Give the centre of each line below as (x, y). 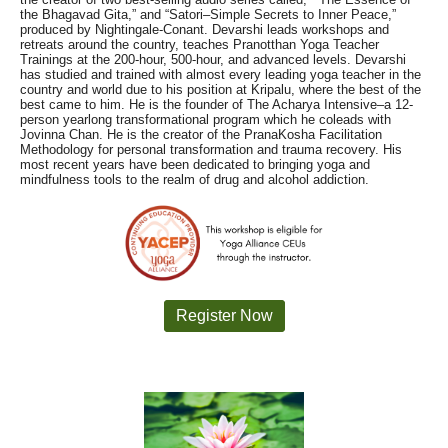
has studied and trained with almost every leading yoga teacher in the (220, 74)
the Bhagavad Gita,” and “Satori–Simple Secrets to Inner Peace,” (208, 14)
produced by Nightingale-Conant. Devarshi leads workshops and (204, 29)
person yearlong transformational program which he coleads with (205, 119)
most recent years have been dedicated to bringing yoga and (195, 164)
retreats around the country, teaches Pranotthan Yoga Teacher (199, 44)
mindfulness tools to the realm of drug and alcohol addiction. (194, 179)
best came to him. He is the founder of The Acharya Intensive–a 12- (216, 104)
